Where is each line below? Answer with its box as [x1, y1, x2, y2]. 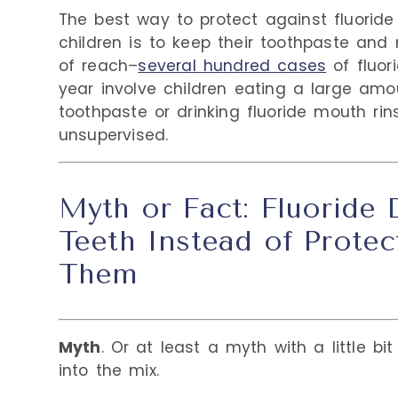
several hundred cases [138, 54, 327, 76]
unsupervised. [58, 123, 169, 146]
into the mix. [58, 360, 159, 382]
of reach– [58, 54, 139, 76]
